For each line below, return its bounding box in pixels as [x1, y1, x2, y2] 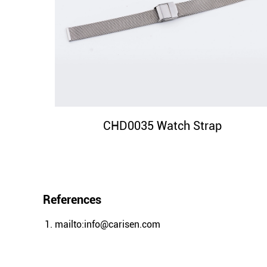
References [43, 193, 101, 207]
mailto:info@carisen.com [55, 219, 160, 230]
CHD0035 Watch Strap [103, 119, 222, 133]
